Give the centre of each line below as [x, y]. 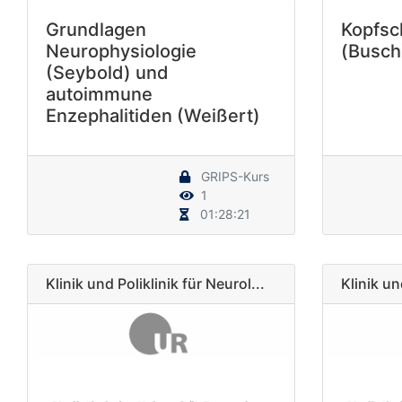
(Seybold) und [107, 72]
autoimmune [99, 94]
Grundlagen [96, 29]
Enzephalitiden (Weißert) [153, 115]
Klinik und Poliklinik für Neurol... [155, 283]
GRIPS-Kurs [233, 176]
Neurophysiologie [121, 51]
